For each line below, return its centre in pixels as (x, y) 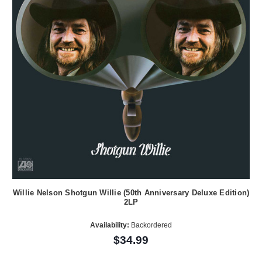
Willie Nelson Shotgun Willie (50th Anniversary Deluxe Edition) (131, 192)
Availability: (110, 225)
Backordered (151, 225)
